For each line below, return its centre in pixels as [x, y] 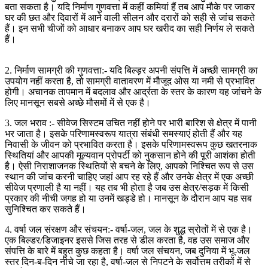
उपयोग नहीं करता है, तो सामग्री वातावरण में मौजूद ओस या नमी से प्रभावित [130, 81]
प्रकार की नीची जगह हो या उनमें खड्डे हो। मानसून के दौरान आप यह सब [128, 198]
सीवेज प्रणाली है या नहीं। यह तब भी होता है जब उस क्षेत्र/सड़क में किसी [127, 187]
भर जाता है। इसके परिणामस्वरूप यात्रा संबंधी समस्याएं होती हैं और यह [124, 133]
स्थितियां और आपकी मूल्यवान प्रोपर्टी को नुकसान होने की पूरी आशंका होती [130, 155]
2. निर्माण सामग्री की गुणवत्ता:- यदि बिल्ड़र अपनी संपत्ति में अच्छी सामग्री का [131, 70]
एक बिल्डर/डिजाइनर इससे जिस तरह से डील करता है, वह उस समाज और [127, 240]
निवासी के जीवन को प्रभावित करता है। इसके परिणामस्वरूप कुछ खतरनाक [131, 144]
